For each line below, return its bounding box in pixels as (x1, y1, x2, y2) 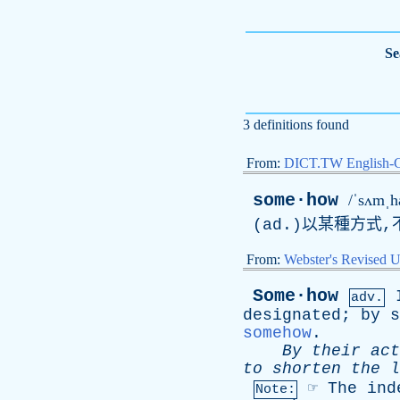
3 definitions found (243, 117, 349, 132)
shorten (272, 360, 341, 378)
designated (243, 306, 341, 324)
